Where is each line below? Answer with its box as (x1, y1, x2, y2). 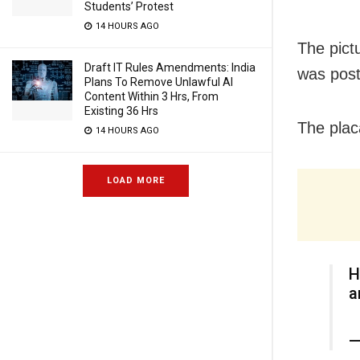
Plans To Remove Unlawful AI (84, 76, 233, 88)
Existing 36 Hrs (84, 104, 158, 117)
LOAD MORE (107, 175, 165, 186)
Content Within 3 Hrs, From (84, 90, 219, 103)
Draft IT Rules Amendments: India (84, 61, 256, 74)
